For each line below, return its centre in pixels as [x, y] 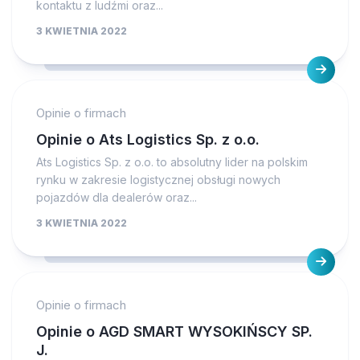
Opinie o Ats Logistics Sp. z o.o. [148, 139]
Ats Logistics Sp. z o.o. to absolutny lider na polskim [172, 162]
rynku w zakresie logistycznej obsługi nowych [158, 179]
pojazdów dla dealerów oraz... [117, 197]
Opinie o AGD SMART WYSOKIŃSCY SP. [174, 331]
